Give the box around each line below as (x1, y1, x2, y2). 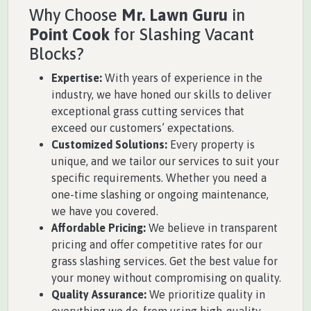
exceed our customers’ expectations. (51, 121, 234, 134)
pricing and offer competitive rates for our (51, 237, 262, 251)
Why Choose (29, 5, 121, 24)
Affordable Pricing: (51, 221, 146, 234)
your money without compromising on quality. (51, 271, 281, 284)
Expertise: (51, 71, 102, 84)
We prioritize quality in (146, 287, 265, 301)
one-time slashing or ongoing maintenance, (51, 187, 269, 201)
